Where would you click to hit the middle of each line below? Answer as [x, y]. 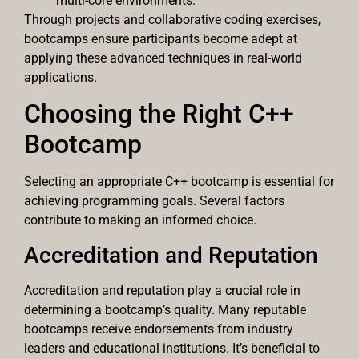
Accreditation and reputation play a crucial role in [162, 290]
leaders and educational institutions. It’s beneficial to [172, 348]
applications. [61, 77]
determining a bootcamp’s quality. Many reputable [165, 309]
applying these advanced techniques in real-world [163, 58]
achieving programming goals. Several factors [154, 201]
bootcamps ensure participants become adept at [161, 38]
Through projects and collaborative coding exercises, [172, 19]
